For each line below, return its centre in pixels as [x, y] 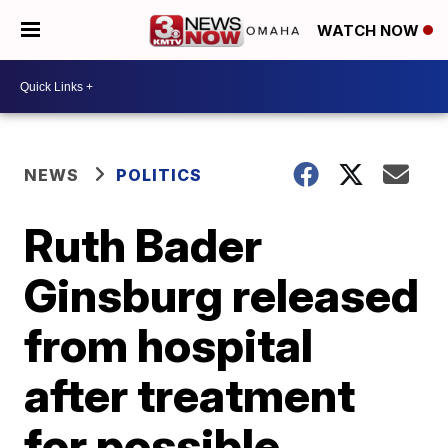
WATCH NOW [370, 31]
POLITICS [159, 175]
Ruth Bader [143, 245]
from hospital [169, 345]
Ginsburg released [222, 295]
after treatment [190, 395]
